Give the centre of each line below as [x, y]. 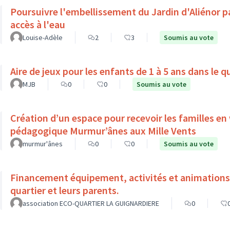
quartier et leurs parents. [65, 190]
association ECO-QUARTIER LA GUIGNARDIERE [91, 203]
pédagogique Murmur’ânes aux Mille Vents [103, 131]
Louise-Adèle [43, 37]
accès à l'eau [38, 24]
